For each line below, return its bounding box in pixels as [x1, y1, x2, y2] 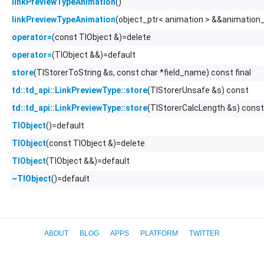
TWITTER [189, 229, 220, 237]
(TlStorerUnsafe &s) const [147, 85, 249, 95]
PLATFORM [140, 229, 178, 237]
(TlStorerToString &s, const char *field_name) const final [34, 67, 251, 77]
